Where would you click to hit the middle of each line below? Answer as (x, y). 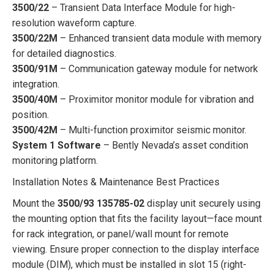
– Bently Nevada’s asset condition (175, 145)
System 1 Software (57, 145)
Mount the (35, 203)
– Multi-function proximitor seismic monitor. (152, 130)
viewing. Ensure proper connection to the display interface (136, 249)
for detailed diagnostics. (64, 54)
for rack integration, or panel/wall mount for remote (120, 234)
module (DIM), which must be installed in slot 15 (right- (129, 265)
